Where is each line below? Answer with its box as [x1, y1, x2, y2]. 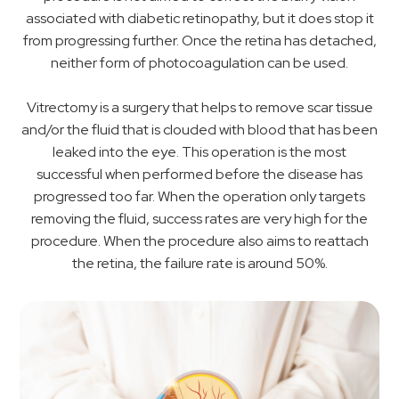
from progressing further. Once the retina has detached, [22, 31, 377, 51]
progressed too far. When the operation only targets [34, 187, 365, 207]
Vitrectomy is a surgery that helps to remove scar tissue [26, 98, 373, 118]
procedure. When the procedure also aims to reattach [30, 232, 369, 251]
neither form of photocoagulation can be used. [51, 53, 348, 73]
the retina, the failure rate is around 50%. [71, 254, 328, 273]
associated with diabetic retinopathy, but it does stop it [25, 9, 374, 28]
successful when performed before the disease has [37, 165, 362, 184]
